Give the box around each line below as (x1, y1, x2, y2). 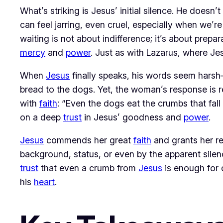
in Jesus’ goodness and (82, 112, 184, 123)
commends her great (44, 135, 133, 146)
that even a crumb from (38, 163, 138, 174)
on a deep (20, 112, 63, 123)
